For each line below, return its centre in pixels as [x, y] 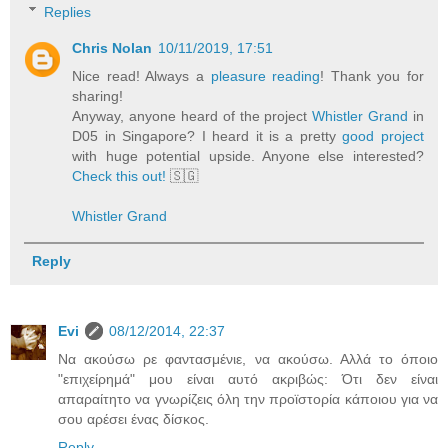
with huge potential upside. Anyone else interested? [248, 155]
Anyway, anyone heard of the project [192, 115]
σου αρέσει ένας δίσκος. [133, 418]
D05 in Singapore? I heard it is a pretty [207, 135]
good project [383, 135]
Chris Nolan [112, 47]
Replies [68, 11]
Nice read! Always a [141, 75]
